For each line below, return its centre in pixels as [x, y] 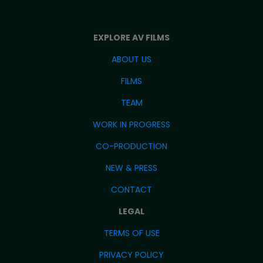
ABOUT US [131, 59]
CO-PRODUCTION [131, 146]
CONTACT [131, 190]
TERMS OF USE [131, 233]
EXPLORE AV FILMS [131, 38]
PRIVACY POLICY [131, 255]
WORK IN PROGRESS [131, 124]
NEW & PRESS [131, 168]
